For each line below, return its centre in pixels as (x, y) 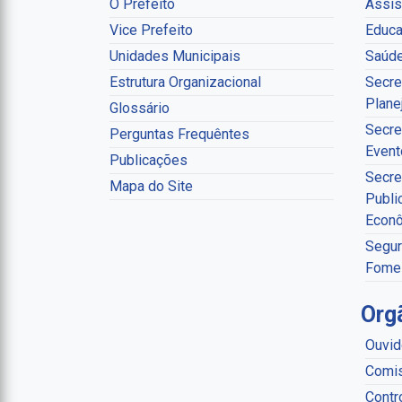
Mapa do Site (151, 186)
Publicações (149, 160)
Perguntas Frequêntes (179, 134)
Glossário (140, 108)
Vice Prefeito (151, 30)
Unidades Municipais (175, 56)
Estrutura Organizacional (185, 82)
